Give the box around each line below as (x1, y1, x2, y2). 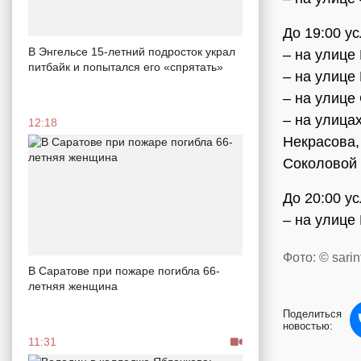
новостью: (283, 320, 333, 333)
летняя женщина (28, 279, 118, 293)
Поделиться (283, 308, 342, 321)
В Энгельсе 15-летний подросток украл (28, 44, 235, 58)
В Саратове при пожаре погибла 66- (28, 263, 220, 277)
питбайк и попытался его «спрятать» (28, 60, 223, 73)
